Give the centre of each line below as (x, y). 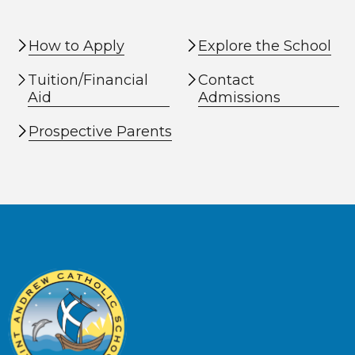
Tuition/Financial (88, 80)
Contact (226, 80)
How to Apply (76, 46)
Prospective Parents (100, 132)
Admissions (239, 97)
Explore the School (265, 46)
